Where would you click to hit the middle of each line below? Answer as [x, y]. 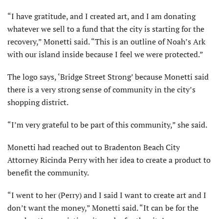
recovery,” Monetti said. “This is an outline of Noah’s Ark [106, 42]
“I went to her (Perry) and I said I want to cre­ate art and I [107, 195]
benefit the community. [48, 173]
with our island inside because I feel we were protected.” [105, 55]
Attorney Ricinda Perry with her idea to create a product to [109, 160]
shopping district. [38, 102]
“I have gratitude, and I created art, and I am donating [101, 16]
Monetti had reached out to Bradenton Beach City [94, 147]
